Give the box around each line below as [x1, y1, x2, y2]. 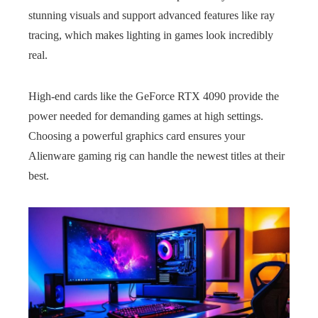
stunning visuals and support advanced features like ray [28, 9, 275, 21]
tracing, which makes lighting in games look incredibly [28, 29, 273, 41]
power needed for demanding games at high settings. [28, 110, 263, 122]
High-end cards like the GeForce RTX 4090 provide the [28, 90, 279, 102]
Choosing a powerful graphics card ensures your [28, 130, 245, 142]
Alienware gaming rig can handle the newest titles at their [28, 150, 285, 162]
